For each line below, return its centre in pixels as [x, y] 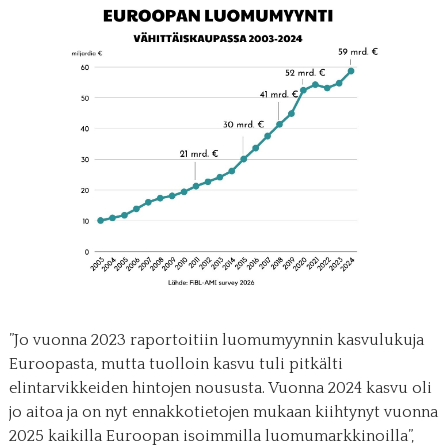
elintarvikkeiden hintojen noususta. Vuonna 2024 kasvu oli [220, 387]
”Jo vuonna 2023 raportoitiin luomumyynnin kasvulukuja [216, 339]
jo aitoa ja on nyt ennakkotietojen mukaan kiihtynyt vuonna [223, 411]
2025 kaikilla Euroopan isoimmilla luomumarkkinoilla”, [211, 435]
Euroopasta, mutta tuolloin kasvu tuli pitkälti [175, 363]
